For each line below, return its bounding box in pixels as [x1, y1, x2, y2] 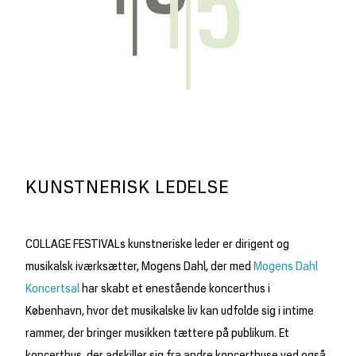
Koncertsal [25, 283, 79, 296]
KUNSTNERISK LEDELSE [25, 178, 229, 198]
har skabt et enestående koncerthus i [79, 283, 270, 296]
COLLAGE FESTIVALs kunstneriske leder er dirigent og [25, 238, 289, 251]
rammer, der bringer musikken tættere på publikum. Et [25, 327, 289, 340]
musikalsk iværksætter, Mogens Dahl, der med [25, 261, 253, 273]
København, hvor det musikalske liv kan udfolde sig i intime [25, 305, 314, 318]
